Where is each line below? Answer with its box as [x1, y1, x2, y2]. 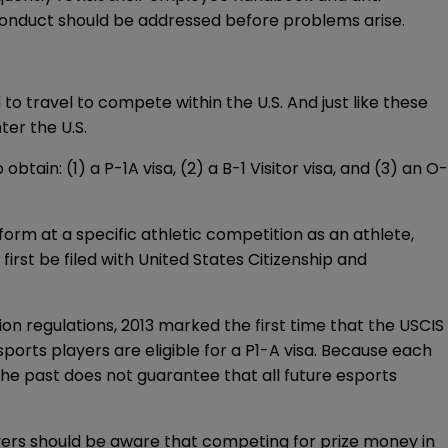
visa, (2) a [139, 157, 222, 181]
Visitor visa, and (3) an [246, 157, 426, 181]
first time [255, 314, 326, 338]
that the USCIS [326, 314, 444, 338]
